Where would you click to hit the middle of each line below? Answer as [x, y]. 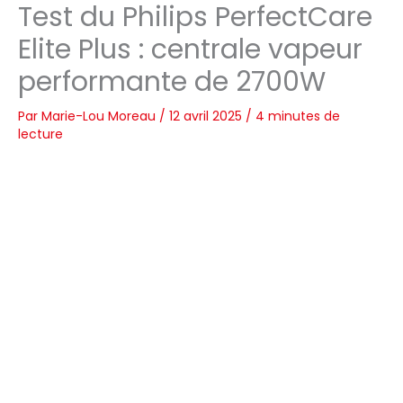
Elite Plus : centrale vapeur [190, 50]
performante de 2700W [172, 82]
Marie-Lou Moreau [100, 116]
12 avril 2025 [207, 116]
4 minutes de [298, 116]
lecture [40, 134]
